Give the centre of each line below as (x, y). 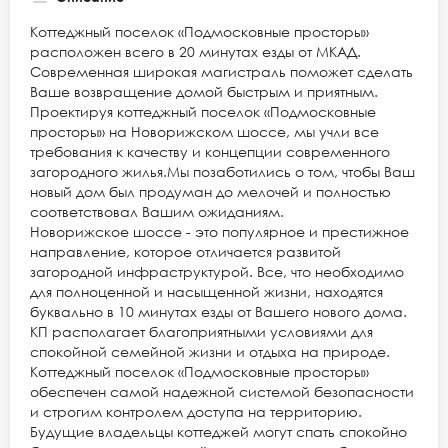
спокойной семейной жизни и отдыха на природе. (210, 351)
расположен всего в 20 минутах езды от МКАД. (195, 51)
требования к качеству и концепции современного (210, 151)
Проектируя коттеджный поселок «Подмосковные (203, 111)
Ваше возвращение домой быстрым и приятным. (206, 91)
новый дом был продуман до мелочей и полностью (210, 191)
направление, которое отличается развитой (185, 251)
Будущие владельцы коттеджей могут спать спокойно (218, 431)
